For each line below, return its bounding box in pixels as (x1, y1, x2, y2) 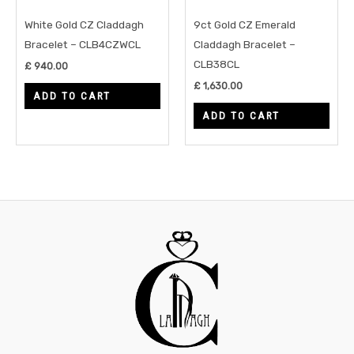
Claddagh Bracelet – (194, 38, 296, 51)
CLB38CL (194, 58, 239, 71)
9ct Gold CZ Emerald (194, 18, 296, 32)
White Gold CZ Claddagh (24, 18, 144, 32)
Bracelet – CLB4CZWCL (24, 38, 141, 51)
